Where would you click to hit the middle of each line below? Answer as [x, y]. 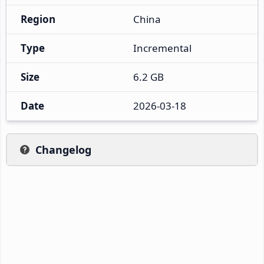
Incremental [162, 48]
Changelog [63, 149]
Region [38, 19]
